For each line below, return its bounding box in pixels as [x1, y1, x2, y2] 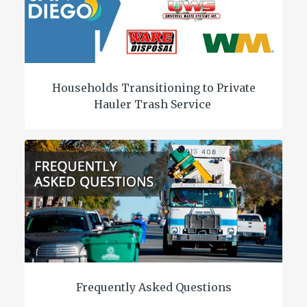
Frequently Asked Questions [75, 280, 232, 294]
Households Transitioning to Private [51, 80, 256, 95]
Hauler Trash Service [93, 97, 214, 111]
